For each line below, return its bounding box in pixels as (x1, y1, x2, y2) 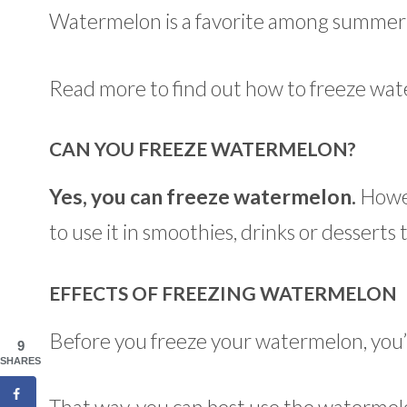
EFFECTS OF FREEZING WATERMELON (48, 281, 397, 304)
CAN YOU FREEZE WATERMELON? (48, 137, 356, 161)
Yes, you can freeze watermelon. (48, 184, 356, 210)
